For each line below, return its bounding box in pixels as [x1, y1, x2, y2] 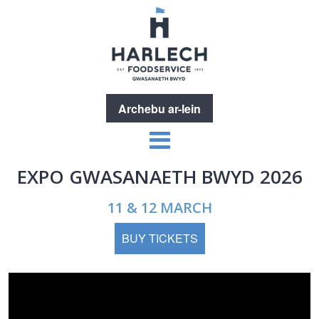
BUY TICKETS [121, 230, 198, 246]
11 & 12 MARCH [107, 198, 212, 217]
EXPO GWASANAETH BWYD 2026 [16, 164, 303, 189]
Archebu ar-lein [118, 100, 201, 117]
